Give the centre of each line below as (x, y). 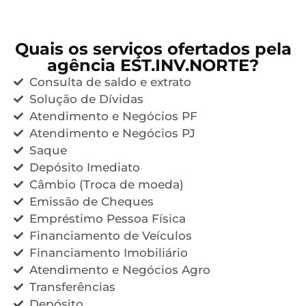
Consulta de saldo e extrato (110, 82)
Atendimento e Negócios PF (113, 116)
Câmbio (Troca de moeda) (106, 184)
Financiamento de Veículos (110, 235)
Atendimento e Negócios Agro (120, 269)
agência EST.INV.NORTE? (153, 65)
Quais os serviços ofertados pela (153, 48)
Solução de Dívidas (86, 99)
